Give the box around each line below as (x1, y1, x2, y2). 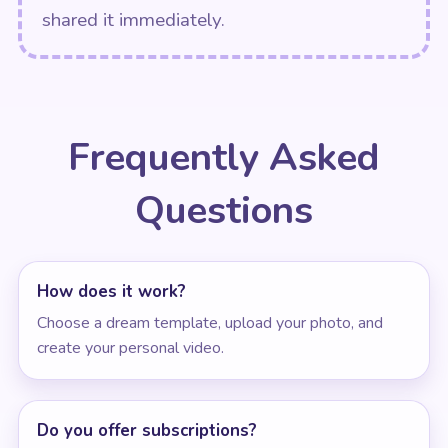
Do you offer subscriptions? (36, 418, 257, 442)
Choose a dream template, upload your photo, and (36, 311, 383, 334)
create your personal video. (36, 336, 224, 359)
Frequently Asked (68, 130, 380, 184)
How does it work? (36, 279, 186, 303)
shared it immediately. (41, 6, 225, 33)
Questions (135, 183, 313, 237)
